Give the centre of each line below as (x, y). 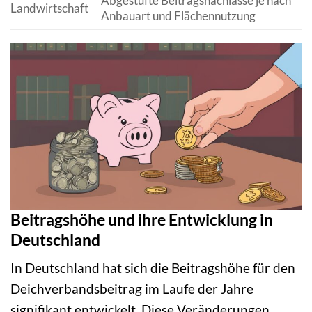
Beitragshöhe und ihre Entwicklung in (142, 219)
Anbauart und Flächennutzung (178, 15)
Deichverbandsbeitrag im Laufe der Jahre (132, 289)
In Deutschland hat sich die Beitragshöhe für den (153, 268)
